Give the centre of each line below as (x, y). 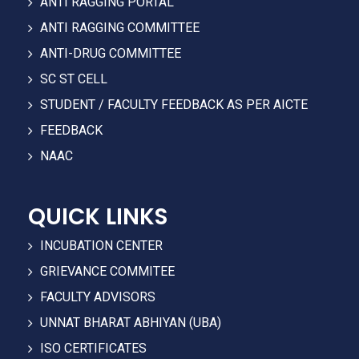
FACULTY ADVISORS (98, 297)
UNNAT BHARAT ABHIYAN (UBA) (131, 323)
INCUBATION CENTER (102, 246)
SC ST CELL (74, 79)
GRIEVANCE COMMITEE (108, 272)
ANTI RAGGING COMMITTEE (120, 28)
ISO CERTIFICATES (94, 349)
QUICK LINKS (98, 217)
